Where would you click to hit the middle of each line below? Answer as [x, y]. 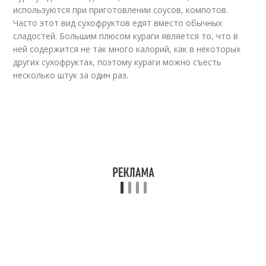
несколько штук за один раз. [71, 75]
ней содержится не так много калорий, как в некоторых [127, 49]
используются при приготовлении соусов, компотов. [121, 10]
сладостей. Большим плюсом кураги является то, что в [126, 36]
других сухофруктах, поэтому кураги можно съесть [118, 62]
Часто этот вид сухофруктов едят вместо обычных [118, 23]
